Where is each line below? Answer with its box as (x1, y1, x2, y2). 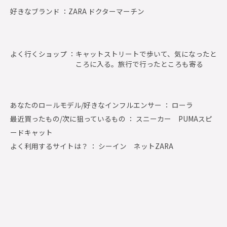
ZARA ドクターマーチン (68, 6, 144, 16)
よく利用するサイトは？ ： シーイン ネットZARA (10, 140, 173, 151)
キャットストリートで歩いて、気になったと (75, 49, 217, 59)
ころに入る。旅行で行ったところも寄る (75, 59, 203, 69)
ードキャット (10, 127, 53, 137)
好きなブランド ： (10, 6, 68, 16)
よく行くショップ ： (10, 49, 75, 59)
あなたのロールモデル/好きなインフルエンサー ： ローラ (10, 99, 193, 110)
